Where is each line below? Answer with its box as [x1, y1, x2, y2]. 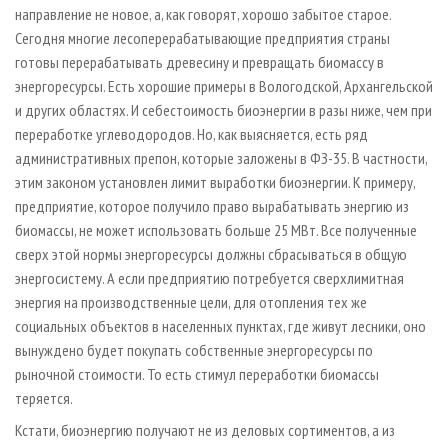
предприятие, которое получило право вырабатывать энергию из [15, 195, 409, 216]
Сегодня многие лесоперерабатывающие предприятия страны [15, 27, 390, 48]
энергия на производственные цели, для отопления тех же [15, 291, 367, 312]
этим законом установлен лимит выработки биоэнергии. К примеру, [15, 171, 415, 192]
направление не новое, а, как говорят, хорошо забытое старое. [15, 3, 391, 24]
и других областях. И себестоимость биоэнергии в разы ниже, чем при [15, 99, 432, 120]
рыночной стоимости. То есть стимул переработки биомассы [15, 363, 379, 384]
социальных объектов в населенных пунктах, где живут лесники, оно [15, 315, 426, 336]
